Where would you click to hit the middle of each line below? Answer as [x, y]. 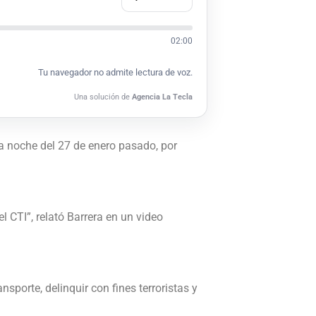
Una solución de [103, 97]
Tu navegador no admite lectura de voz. [115, 73]
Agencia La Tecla [162, 97]
